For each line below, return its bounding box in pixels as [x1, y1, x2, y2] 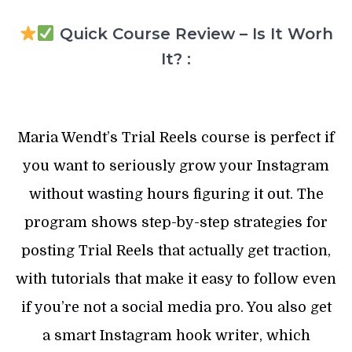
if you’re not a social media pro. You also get [20, 299, 332, 316]
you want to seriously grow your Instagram [23, 158, 329, 174]
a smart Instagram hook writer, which [42, 328, 310, 344]
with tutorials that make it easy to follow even [16, 271, 336, 288]
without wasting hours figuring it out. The [28, 186, 324, 203]
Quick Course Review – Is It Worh [54, 24, 333, 44]
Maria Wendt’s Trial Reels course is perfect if [17, 130, 335, 146]
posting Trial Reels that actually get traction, [21, 243, 331, 259]
